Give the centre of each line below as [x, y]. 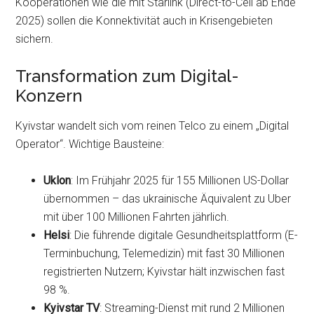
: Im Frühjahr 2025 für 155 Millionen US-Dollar [180, 180]
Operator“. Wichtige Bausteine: [90, 144]
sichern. [35, 39]
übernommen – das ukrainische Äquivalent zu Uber [168, 199]
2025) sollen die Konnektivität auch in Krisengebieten [144, 21]
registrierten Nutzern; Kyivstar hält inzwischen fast [164, 272]
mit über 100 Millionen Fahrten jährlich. [137, 217]
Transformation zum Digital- [128, 76]
